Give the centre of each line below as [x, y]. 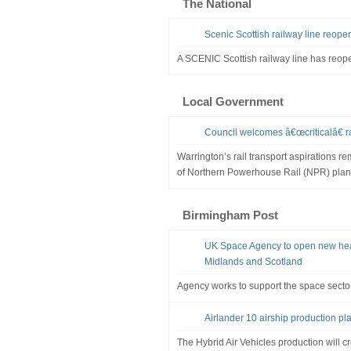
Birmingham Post [230, 215]
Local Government [233, 101]
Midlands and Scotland [253, 261]
